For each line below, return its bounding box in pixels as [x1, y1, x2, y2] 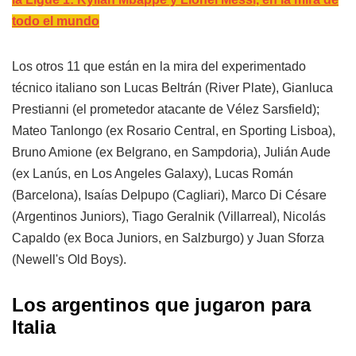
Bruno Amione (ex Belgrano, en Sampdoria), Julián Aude [12, 145, 331, 159]
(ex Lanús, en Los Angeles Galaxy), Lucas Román [12, 166, 293, 180]
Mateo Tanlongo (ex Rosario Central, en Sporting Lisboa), [12, 123, 335, 137]
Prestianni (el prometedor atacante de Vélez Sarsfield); [12, 102, 319, 116]
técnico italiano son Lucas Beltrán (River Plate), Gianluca [12, 80, 333, 95]
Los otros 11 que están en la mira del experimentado [12, 59, 306, 73]
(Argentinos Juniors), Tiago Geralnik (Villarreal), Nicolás [12, 209, 326, 223]
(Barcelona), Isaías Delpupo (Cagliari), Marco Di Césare [12, 188, 327, 202]
